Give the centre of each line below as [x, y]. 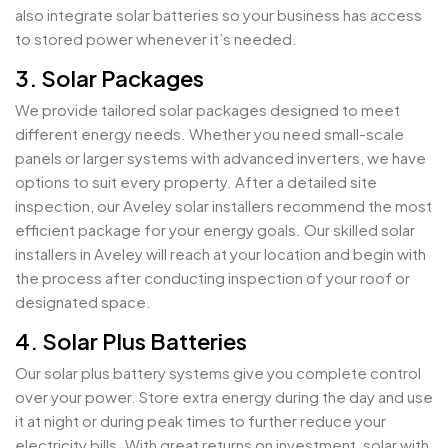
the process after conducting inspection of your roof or [212, 278]
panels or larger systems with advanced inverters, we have [220, 158]
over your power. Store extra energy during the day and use [224, 397]
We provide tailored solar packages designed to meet [207, 110]
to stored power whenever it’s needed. [156, 39]
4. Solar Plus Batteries [131, 341]
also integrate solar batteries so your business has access [218, 15]
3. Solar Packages [109, 78]
